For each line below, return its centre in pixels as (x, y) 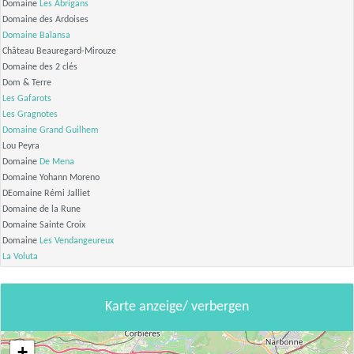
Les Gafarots (27, 99)
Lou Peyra (21, 147)
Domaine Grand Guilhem (51, 131)
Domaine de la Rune (41, 210)
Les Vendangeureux (77, 241)
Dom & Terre (27, 83)
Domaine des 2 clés (40, 68)
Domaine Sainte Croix (44, 226)
